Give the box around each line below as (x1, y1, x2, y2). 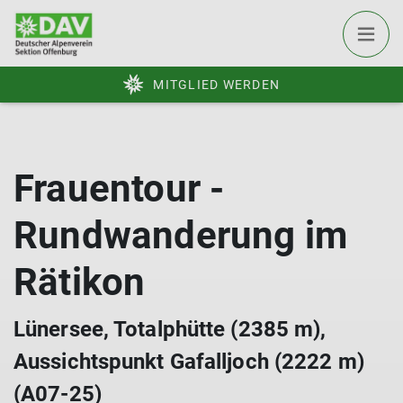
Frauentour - (13, 166, 225, 210)
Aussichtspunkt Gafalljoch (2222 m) (13, 349, 364, 374)
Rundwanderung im (13, 213, 348, 257)
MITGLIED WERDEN (153, 77, 280, 92)
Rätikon (13, 260, 146, 304)
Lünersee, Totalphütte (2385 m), (13, 317, 327, 342)
